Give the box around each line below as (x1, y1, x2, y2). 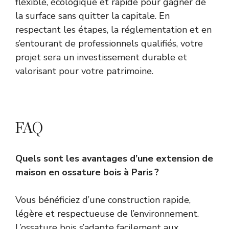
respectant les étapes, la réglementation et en (15, 24, 212, 36)
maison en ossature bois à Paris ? (15, 166, 159, 179)
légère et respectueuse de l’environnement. (15, 208, 199, 220)
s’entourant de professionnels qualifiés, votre (15, 37, 203, 50)
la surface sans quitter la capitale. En (15, 10, 170, 22)
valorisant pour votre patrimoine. (15, 65, 153, 78)
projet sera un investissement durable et (15, 51, 187, 64)
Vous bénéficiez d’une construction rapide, (15, 194, 191, 207)
